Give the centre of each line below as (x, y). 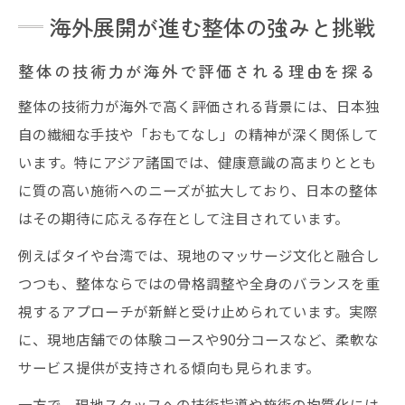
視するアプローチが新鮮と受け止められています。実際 (198, 311)
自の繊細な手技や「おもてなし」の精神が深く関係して (198, 133)
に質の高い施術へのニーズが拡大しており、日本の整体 (198, 189)
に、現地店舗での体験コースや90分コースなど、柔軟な (198, 339)
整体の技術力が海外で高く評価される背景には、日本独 (199, 105)
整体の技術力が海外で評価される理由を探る (198, 71)
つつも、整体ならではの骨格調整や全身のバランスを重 (199, 283)
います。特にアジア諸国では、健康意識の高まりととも (198, 161)
